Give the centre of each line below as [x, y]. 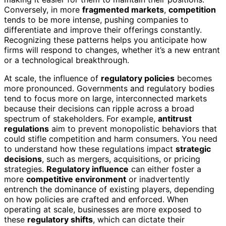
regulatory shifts [60, 219]
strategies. [25, 169]
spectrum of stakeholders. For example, [81, 118]
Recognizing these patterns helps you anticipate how [105, 40]
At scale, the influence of [52, 78]
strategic [193, 149]
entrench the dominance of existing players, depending [109, 189]
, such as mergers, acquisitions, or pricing [121, 159]
